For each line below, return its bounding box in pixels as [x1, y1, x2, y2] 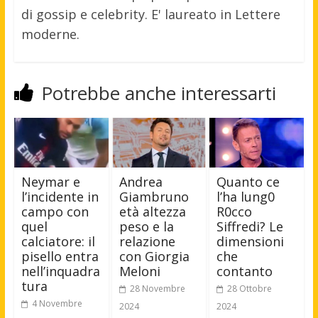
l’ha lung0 [216, 188, 275, 206]
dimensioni [216, 233, 285, 251]
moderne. [21, 26, 79, 43]
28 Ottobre [227, 283, 273, 295]
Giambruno [119, 188, 189, 206]
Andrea [119, 173, 163, 191]
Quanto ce [216, 173, 280, 191]
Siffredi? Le [216, 218, 284, 236]
